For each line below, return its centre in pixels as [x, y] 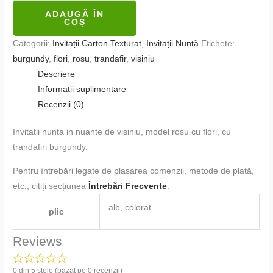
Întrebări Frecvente [128, 186]
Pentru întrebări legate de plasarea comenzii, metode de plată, [134, 171]
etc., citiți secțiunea [51, 186]
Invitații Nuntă [173, 43]
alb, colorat [129, 207]
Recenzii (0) [61, 104]
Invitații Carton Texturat [97, 43]
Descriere [57, 74]
